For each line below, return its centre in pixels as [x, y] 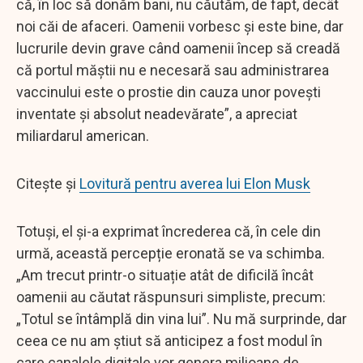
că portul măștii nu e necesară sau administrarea [173, 70]
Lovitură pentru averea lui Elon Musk [195, 183]
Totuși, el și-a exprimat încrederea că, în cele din [169, 231]
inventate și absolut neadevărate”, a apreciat [157, 113]
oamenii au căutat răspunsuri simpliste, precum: [171, 297]
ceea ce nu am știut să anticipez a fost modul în [169, 340]
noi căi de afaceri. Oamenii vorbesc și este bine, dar [180, 26]
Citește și [48, 183]
